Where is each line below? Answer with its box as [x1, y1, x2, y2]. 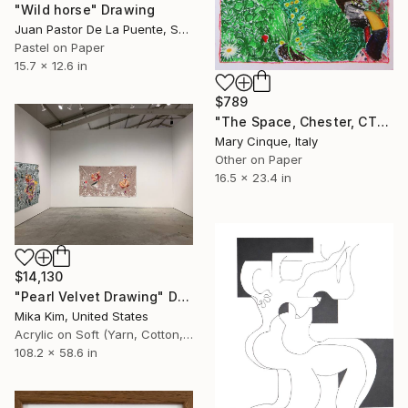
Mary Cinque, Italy [215, 134, 318, 149]
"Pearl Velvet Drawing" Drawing [177, 288, 189, 304]
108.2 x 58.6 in [15, 344, 97, 360]
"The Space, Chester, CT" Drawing [376, 114, 389, 130]
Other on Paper [215, 152, 302, 168]
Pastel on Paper [15, 39, 105, 55]
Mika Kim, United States [15, 308, 148, 323]
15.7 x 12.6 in [15, 57, 87, 73]
